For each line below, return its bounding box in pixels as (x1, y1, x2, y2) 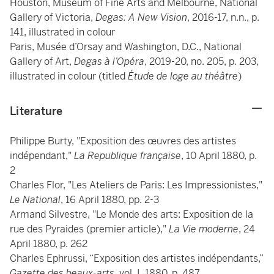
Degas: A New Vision (95, 11, 187, 24)
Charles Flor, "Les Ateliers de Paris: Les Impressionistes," (10, 179, 262, 191)
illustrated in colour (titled (10, 70, 128, 83)
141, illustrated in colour (10, 26, 115, 39)
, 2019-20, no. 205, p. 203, (144, 55, 259, 68)
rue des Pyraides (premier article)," (10, 223, 169, 235)
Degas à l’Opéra (74, 55, 144, 68)
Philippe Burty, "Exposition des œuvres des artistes (10, 135, 236, 147)
